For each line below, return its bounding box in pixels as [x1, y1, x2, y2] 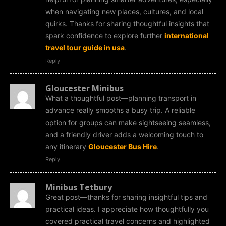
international [164, 31, 209, 40]
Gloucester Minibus [45, 82, 124, 94]
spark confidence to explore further [45, 31, 164, 40]
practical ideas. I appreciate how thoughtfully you [45, 204, 209, 213]
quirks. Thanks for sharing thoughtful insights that [45, 19, 209, 28]
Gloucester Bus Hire [88, 142, 157, 151]
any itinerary [45, 142, 88, 151]
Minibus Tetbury [45, 181, 112, 193]
